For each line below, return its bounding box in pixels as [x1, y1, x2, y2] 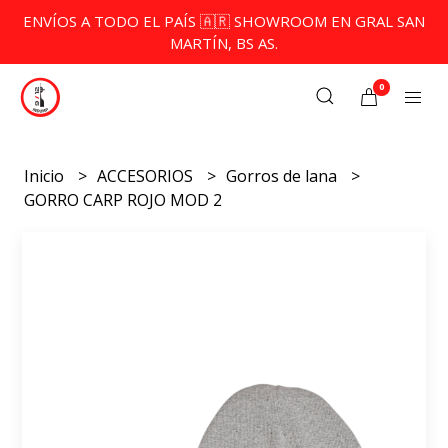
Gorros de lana [226, 165, 342, 187]
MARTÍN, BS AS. [170, 33, 278, 53]
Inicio [24, 165, 69, 187]
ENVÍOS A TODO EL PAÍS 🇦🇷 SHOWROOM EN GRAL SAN [23, 11, 425, 31]
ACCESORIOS [97, 165, 198, 187]
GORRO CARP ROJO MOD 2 [24, 189, 223, 211]
